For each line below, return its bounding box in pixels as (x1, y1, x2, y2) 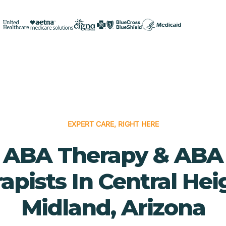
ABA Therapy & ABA (3, 141, 223, 168)
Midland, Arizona (21, 193, 205, 221)
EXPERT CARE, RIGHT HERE (67, 119, 159, 128)
